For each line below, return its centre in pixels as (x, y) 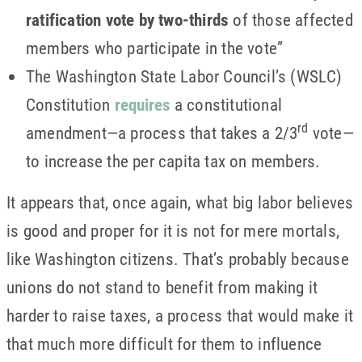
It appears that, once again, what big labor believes (180, 202)
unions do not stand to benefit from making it (162, 287)
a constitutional (226, 104)
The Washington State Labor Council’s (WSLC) (184, 76)
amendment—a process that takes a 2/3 (162, 133)
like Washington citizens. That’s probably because (178, 259)
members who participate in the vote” (155, 48)
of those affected (291, 19)
